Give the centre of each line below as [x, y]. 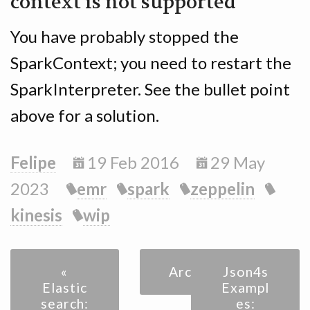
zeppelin [222, 188]
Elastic [64, 287]
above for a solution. [85, 115]
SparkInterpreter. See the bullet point [150, 89]
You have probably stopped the [125, 36]
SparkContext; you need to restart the [151, 62]
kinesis [36, 215]
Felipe [33, 162]
